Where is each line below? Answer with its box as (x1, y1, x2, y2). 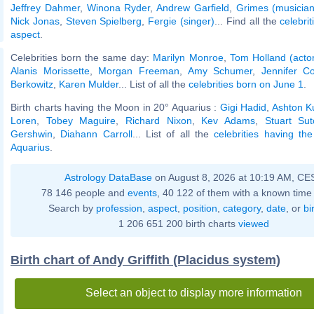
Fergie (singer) (148, 15, 215, 27)
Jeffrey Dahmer (11, 1, 80, 13)
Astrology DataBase (64, 171, 152, 183)
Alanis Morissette (11, 64, 90, 76)
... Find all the (214, 15, 280, 27)
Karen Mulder (59, 78, 118, 90)
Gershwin (11, 128, 53, 139)
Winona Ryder (86, 1, 151, 13)
